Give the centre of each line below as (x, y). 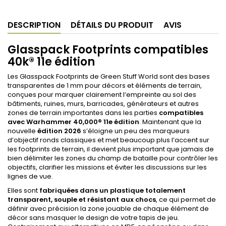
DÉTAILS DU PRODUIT (112, 25)
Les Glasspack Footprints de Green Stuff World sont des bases (109, 76)
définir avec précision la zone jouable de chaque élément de (108, 209)
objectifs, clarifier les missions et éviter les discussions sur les (107, 167)
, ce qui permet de (186, 200)
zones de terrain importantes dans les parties (83, 113)
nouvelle (22, 131)
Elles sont (23, 190)
